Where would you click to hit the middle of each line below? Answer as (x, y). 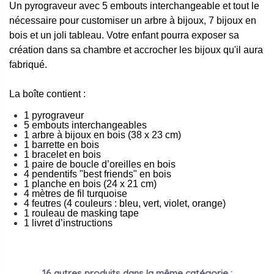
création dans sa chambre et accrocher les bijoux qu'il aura (136, 50)
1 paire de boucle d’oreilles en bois (100, 165)
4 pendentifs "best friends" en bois (98, 174)
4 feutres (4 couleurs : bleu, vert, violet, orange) (125, 204)
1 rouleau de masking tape (81, 213)
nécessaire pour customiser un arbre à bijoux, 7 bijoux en (133, 21)
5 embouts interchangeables (85, 125)
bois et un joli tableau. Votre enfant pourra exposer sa (124, 35)
